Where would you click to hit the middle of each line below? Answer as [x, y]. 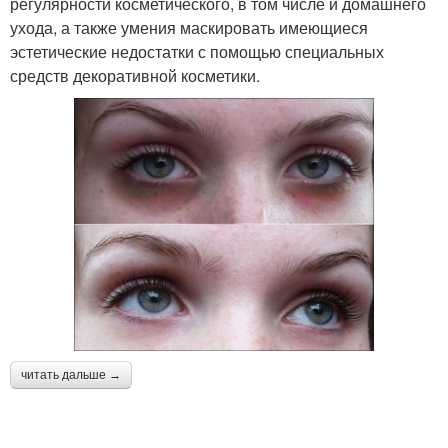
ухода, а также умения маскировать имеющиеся [189, 27]
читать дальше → [71, 374]
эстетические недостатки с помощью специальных [197, 51]
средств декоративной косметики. [135, 75]
